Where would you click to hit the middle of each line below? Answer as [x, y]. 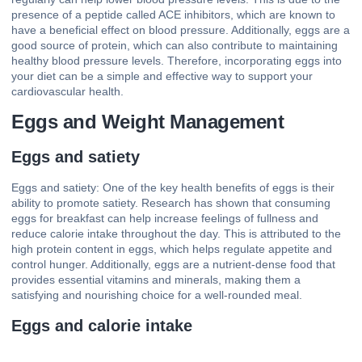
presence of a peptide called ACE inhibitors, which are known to [173, 14]
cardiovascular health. [67, 91]
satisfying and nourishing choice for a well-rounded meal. [157, 295]
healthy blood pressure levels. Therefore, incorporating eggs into [177, 60]
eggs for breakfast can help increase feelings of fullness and [165, 219]
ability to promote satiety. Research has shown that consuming [171, 203]
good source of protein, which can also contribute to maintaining [175, 45]
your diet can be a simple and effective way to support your [162, 76]
